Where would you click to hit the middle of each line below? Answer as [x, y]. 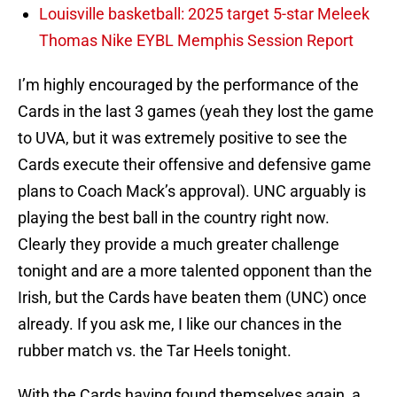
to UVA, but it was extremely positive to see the [183, 138]
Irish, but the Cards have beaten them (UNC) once [192, 298]
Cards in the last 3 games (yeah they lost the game [196, 112]
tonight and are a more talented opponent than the [195, 271]
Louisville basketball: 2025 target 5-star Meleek [204, 14]
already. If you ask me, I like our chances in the [180, 324]
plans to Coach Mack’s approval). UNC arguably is [192, 191]
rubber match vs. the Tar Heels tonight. [155, 351]
